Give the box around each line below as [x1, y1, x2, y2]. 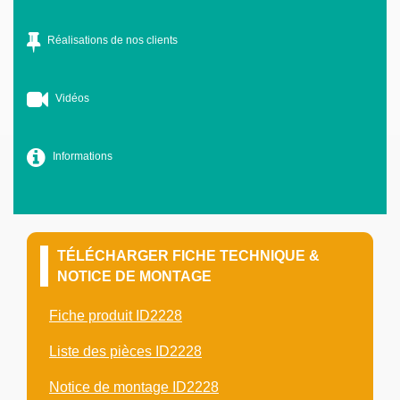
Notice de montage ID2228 [49, 379, 219, 395]
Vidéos [55, 92, 89, 105]
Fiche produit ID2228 [49, 308, 182, 323]
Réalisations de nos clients [47, 34, 178, 47]
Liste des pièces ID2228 [49, 344, 202, 359]
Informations [53, 150, 112, 163]
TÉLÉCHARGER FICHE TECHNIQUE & [57, 248, 320, 263]
